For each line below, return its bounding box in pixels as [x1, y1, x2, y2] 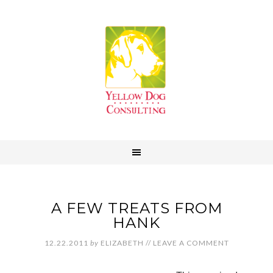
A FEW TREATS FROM [51, 199, 222, 217]
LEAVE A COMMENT [152, 238, 229, 247]
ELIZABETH [100, 238, 144, 247]
